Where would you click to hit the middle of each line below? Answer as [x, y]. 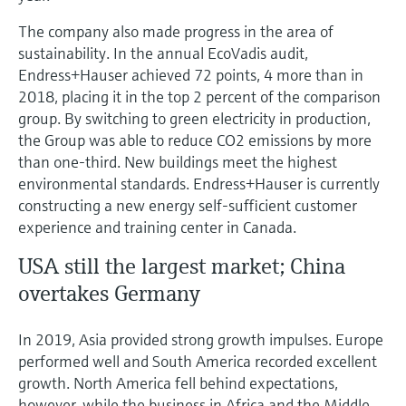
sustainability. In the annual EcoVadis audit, [163, 53]
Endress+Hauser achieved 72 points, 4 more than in [191, 74]
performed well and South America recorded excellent [198, 361]
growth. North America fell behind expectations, [178, 382]
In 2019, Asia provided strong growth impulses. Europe [201, 339]
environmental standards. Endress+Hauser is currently [199, 183]
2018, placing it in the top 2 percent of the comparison [199, 96]
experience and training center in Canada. [157, 227]
